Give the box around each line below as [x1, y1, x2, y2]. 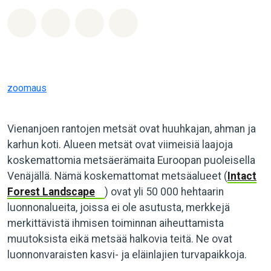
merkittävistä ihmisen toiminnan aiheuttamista [7, 217, 224, 229]
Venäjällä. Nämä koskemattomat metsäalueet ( [7, 170, 227, 182]
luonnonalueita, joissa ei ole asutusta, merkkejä [7, 201, 230, 214]
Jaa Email [95, 13, 147, 28]
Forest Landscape [7, 186, 95, 198]
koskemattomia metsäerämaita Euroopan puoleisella [7, 154, 255, 166]
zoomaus [7, 82, 47, 94]
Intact [227, 170, 256, 182]
